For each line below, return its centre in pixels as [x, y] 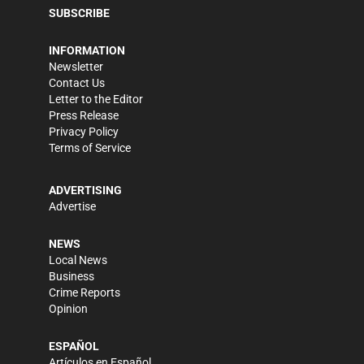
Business [71, 276]
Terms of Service [90, 147]
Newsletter [76, 66]
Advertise [72, 206]
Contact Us [77, 82]
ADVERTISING [85, 190]
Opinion [68, 308]
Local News [78, 260]
